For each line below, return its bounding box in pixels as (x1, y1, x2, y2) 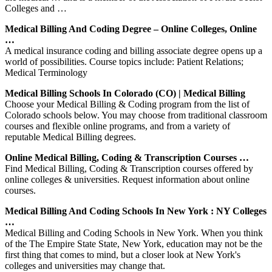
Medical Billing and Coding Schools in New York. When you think (5, 227, 263, 238)
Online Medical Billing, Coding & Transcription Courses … (5, 152, 249, 163)
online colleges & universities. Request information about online (5, 174, 250, 185)
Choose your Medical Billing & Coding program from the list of (5, 98, 250, 109)
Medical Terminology (5, 67, 87, 78)
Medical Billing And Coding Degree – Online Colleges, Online (5, 23, 257, 34)
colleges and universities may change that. (5, 260, 165, 271)
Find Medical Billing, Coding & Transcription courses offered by (5, 163, 253, 174)
